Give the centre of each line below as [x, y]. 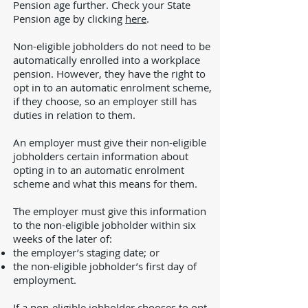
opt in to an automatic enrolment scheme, [112, 87]
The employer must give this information [110, 211]
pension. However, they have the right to [109, 74]
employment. [45, 280]
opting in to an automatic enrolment [99, 170]
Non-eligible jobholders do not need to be [112, 46]
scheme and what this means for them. [105, 184]
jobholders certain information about [101, 156]
